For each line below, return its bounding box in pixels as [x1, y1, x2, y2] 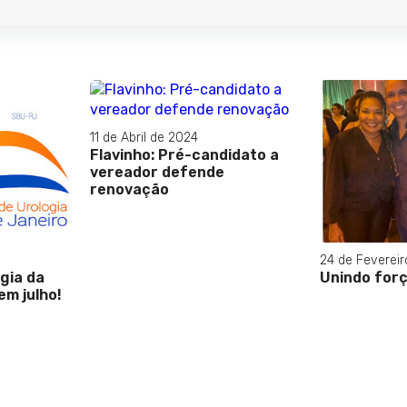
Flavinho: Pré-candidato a [90, 146, 279, 164]
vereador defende [90, 164, 224, 182]
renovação [90, 181, 169, 199]
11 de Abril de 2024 [90, 130, 198, 146]
